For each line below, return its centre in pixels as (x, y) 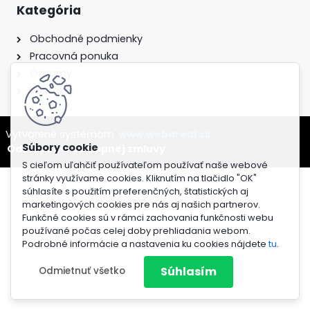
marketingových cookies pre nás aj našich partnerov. (141, 204)
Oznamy (51, 74)
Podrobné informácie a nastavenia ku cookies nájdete (145, 244)
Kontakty (52, 91)
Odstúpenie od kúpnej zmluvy (86, 149)
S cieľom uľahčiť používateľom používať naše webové (145, 165)
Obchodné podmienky (86, 39)
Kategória (49, 11)
